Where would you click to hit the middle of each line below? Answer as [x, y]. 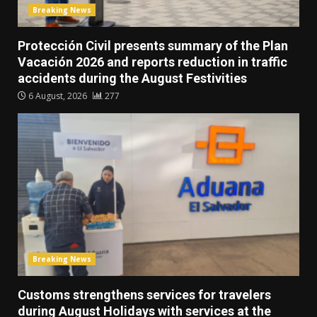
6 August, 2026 [58, 96]
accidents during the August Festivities [132, 79]
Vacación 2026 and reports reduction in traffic [152, 62]
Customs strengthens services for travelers [144, 295]
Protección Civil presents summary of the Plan [153, 46]
